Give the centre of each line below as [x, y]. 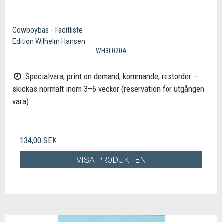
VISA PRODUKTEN [111, 160]
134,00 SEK [38, 140]
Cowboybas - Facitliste [48, 30]
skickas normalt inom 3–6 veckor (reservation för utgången [108, 88]
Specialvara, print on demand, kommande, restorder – [110, 76]
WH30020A [111, 50]
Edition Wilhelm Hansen [49, 41]
